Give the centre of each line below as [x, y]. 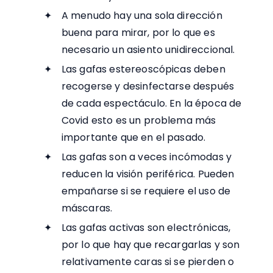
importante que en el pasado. [133, 138]
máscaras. [87, 208]
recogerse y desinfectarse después [148, 87]
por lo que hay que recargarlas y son [151, 245]
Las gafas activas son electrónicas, [146, 228]
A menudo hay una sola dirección [142, 16]
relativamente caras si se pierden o [148, 262]
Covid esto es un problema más [139, 121]
